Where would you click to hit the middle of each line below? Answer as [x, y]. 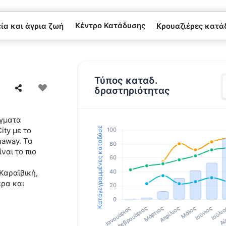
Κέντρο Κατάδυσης [110, 25]
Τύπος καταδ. [126, 80]
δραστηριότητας [132, 90]
